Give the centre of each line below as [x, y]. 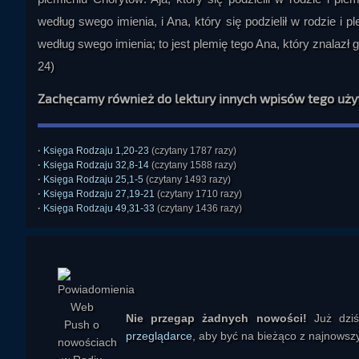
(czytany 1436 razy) [198, 208]
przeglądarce [159, 336]
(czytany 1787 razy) [193, 151]
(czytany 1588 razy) [193, 165]
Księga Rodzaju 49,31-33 [99, 208]
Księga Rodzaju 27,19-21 [99, 194]
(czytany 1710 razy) [198, 194]
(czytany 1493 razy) [187, 179]
